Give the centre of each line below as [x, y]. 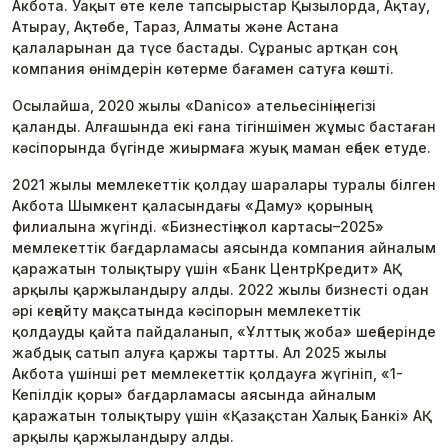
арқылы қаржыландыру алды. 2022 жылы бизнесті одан [220, 289]
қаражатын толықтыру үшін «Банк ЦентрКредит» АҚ [207, 268]
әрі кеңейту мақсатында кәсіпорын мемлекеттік [186, 310]
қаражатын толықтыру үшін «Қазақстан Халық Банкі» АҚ [222, 415]
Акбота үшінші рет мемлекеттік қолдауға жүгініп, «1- [207, 373]
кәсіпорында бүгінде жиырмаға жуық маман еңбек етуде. [221, 147]
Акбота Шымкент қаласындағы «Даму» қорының [188, 205]
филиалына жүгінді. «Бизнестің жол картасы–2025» [198, 226]
